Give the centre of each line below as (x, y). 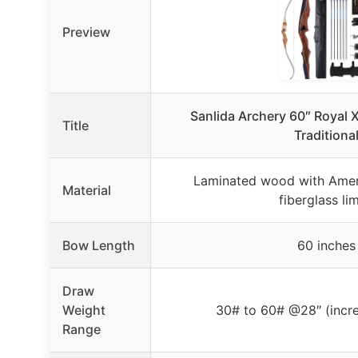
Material (87, 190)
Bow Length (99, 245)
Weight (84, 310)
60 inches (326, 245)
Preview (86, 32)
